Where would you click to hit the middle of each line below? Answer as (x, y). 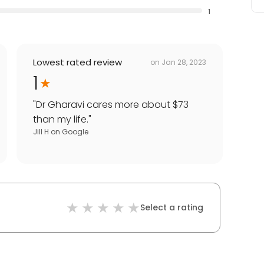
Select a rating (172, 208)
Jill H (41, 132)
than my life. (61, 120)
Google (75, 132)
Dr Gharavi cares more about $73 (112, 105)
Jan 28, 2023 (184, 62)
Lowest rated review (77, 62)
